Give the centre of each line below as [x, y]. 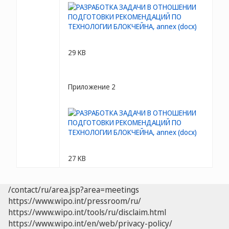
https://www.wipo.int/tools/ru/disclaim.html [87, 212]
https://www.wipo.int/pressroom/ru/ [75, 201]
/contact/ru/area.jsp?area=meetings [74, 190]
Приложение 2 [92, 87]
